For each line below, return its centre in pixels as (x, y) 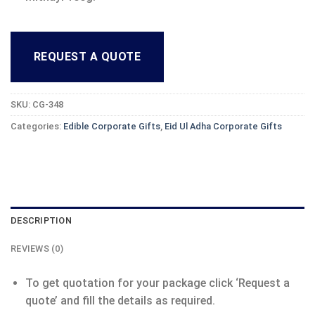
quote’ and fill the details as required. (120, 300)
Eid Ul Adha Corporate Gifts (223, 126)
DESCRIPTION (41, 220)
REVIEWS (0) (37, 248)
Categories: (37, 126)
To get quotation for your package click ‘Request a (157, 283)
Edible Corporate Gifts (112, 126)
